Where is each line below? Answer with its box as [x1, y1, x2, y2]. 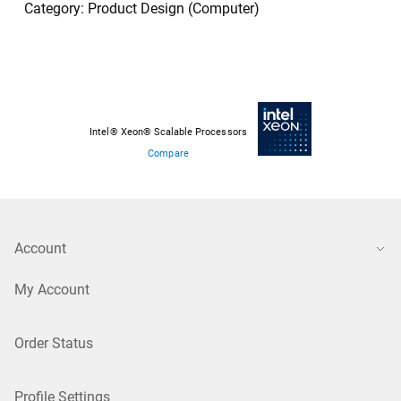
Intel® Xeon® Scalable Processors [90, 126, 247, 139]
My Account [14, 281, 90, 299]
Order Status [14, 335, 93, 353]
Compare [148, 148, 189, 160]
